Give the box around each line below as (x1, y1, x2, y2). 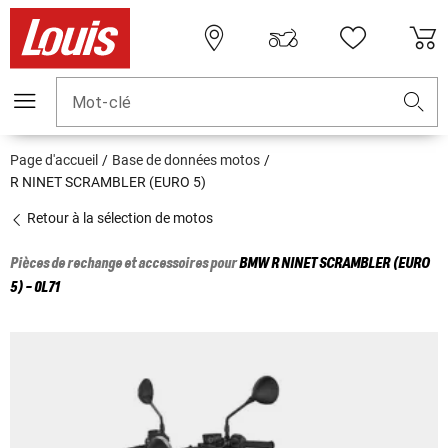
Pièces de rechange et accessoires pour (10, 256, 239, 273)
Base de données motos (112, 152, 260, 169)
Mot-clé (72, 93, 132, 113)
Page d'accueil (10, 152, 98, 169)
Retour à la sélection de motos (24, 210, 213, 227)
